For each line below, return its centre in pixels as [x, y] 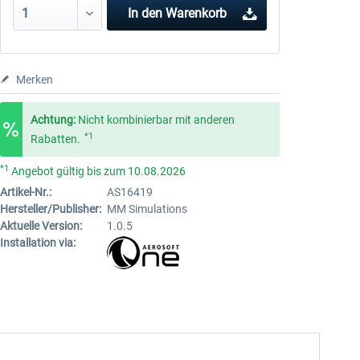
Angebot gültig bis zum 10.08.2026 [97, 171]
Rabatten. [55, 139]
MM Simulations [147, 209]
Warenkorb [196, 13]
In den [145, 13]
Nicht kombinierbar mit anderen [156, 120]
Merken [34, 80]
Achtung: [53, 120]
